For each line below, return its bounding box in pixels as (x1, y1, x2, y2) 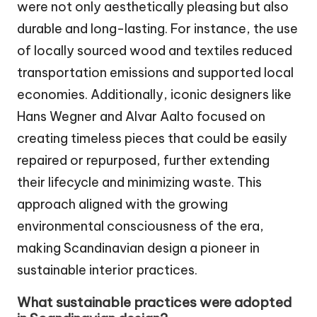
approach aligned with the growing (17, 196, 228, 213)
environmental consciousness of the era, (17, 218, 264, 235)
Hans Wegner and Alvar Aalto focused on (17, 108, 265, 125)
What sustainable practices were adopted (17, 294, 292, 311)
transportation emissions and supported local (17, 64, 294, 81)
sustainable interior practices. (17, 262, 197, 279)
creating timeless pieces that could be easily (17, 130, 287, 147)
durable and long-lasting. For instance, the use (17, 21, 298, 38)
